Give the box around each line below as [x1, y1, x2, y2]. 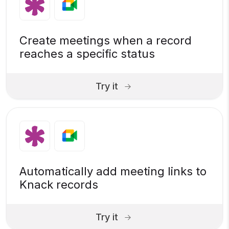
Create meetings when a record [19, 34, 192, 48]
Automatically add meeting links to [19, 165, 207, 178]
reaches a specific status [19, 47, 155, 61]
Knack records [19, 178, 98, 192]
